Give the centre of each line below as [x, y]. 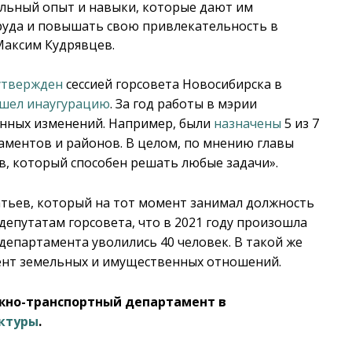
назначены [248, 123]
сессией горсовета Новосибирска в [173, 84]
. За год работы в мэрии [184, 103]
